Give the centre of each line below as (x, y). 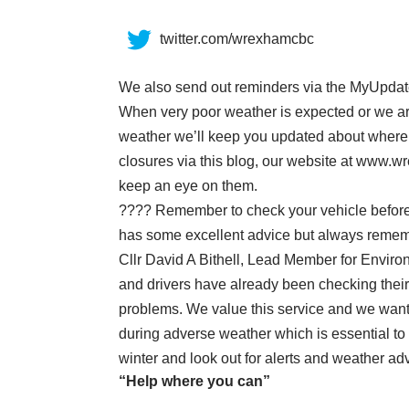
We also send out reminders (211, 87)
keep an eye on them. (188, 185)
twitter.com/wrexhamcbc (237, 38)
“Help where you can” (194, 381)
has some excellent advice (204, 235)
